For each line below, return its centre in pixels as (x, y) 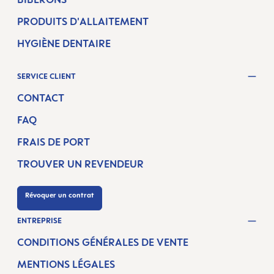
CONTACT (41, 98)
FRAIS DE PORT (54, 142)
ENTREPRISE (39, 221)
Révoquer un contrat (60, 195)
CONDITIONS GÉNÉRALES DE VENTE (103, 243)
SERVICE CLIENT (46, 76)
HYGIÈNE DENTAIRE (64, 44)
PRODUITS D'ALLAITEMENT (83, 22)
